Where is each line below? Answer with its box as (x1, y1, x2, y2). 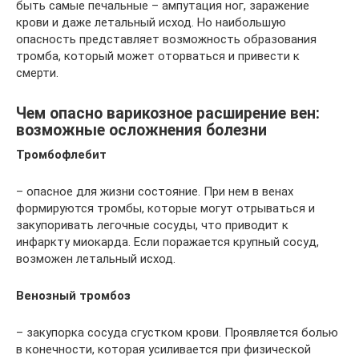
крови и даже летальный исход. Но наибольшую (16, 15, 286, 30)
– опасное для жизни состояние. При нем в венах (16, 184, 293, 199)
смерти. (16, 66, 58, 80)
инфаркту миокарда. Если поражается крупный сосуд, (16, 235, 319, 249)
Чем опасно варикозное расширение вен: (16, 104, 320, 123)
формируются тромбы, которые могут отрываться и (16, 201, 315, 216)
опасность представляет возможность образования (16, 32, 317, 46)
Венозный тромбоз (16, 288, 131, 303)
